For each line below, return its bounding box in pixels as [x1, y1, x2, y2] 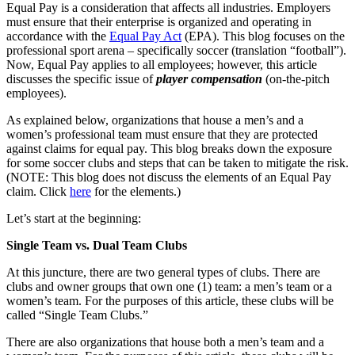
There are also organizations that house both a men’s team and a [6, 334, 324, 349]
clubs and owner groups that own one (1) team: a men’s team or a [6, 279, 332, 293]
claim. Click [6, 184, 70, 198]
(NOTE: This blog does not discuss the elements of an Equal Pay [6, 170, 331, 184]
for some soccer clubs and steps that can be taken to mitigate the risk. [6, 155, 349, 170]
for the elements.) [91, 184, 181, 198]
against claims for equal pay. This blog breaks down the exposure [6, 141, 332, 155]
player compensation [156, 71, 262, 86]
